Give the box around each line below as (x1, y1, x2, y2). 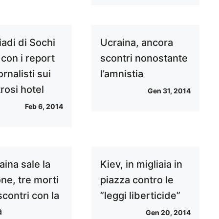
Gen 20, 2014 (145, 208, 191, 217)
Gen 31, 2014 (147, 87, 191, 95)
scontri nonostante (100, 52, 188, 64)
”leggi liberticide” (100, 190, 180, 201)
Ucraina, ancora (100, 37, 173, 48)
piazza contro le (100, 174, 174, 186)
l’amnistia (100, 68, 143, 80)
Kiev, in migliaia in (100, 158, 182, 170)
